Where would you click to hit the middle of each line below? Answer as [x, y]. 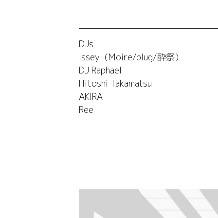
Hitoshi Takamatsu [116, 84]
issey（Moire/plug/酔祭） [131, 57]
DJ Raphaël [100, 71]
